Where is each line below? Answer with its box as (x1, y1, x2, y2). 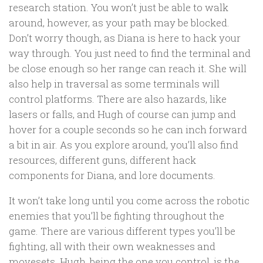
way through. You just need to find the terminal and (9, 46, 251, 60)
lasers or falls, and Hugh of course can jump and (9, 107, 236, 121)
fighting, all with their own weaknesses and (9, 239, 215, 253)
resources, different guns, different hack (9, 153, 196, 167)
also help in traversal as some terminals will (9, 77, 220, 90)
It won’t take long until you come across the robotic (9, 193, 249, 207)
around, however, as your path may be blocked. (9, 16, 230, 29)
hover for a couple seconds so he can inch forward (9, 123, 247, 136)
